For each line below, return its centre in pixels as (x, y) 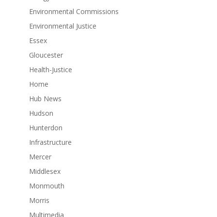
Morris (39, 200)
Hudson (41, 113)
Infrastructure (50, 142)
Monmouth (46, 186)
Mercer (40, 156)
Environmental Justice (62, 26)
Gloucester (46, 55)
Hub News (45, 98)
